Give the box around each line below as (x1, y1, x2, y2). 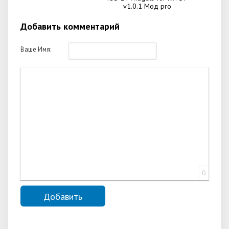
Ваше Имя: (20, 45, 51, 54)
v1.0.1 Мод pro (123, 2, 172, 11)
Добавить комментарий (20, 20, 120, 32)
